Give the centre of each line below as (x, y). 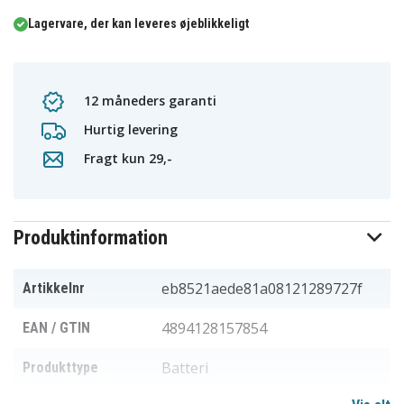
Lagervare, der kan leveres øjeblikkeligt (138, 24)
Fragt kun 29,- (126, 158)
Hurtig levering (129, 129)
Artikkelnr (54, 289)
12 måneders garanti (148, 100)
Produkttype (60, 368)
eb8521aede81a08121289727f (262, 289)
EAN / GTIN (56, 328)
